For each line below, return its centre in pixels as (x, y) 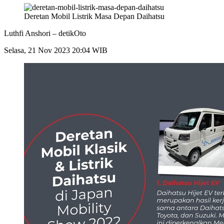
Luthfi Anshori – (31, 33)
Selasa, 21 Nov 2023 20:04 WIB (56, 50)
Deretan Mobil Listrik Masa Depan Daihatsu (94, 16)
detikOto (72, 33)
